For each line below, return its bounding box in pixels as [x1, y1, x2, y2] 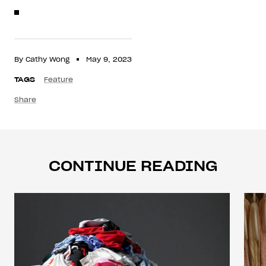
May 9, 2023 [86, 54, 132, 64]
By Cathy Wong [14, 54, 69, 64]
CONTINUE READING [48, 156, 218, 175]
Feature [44, 74, 73, 84]
